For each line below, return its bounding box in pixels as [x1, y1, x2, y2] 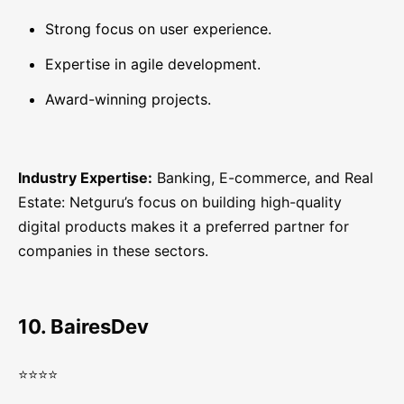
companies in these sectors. [18, 242, 208, 261]
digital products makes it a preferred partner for [18, 217, 349, 236]
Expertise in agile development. [45, 55, 261, 74]
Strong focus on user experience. [45, 20, 271, 39]
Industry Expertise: [18, 169, 152, 188]
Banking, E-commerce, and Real [152, 169, 373, 188]
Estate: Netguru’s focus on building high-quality [18, 193, 342, 212]
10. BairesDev [18, 315, 149, 339]
